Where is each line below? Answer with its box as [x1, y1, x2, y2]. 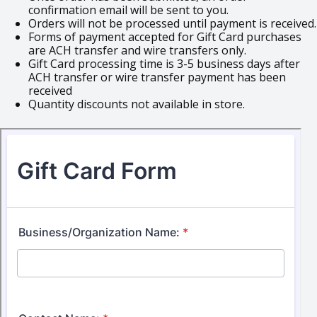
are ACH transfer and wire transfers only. [28, 42, 246, 59]
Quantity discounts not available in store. [28, 96, 245, 113]
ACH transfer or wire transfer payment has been [28, 69, 286, 86]
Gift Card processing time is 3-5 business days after [28, 56, 300, 72]
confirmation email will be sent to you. [28, 2, 229, 18]
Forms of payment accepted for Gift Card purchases [28, 29, 301, 45]
